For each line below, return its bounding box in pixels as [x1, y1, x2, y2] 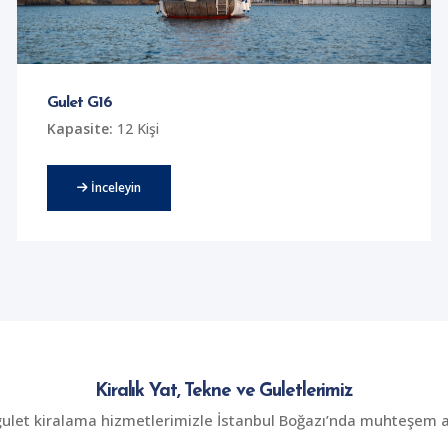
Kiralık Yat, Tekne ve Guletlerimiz [95, 382, 353, 402]
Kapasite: [46, 119, 113, 139]
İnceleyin [87, 179, 141, 197]
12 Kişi [112, 119, 159, 139]
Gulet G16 [46, 95, 113, 112]
